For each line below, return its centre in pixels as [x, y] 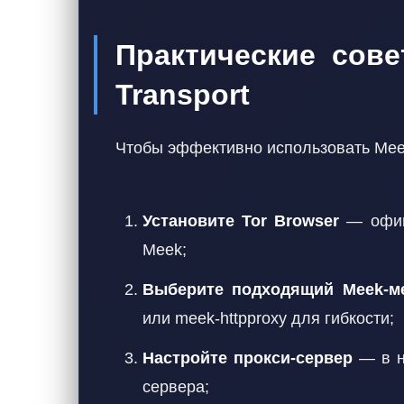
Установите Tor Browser [241, 221]
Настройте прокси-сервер [248, 358]
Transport [183, 95]
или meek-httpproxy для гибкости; [268, 318]
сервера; [176, 387]
